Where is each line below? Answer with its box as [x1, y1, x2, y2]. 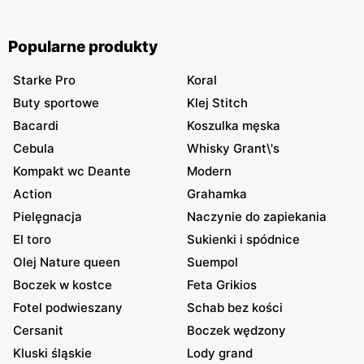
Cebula [13, 140, 54, 156]
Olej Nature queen [13, 253, 120, 270]
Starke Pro [13, 71, 76, 88]
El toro [13, 231, 51, 247]
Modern [187, 162, 232, 179]
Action [13, 185, 52, 201]
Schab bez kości [187, 299, 283, 315]
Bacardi [13, 117, 58, 133]
